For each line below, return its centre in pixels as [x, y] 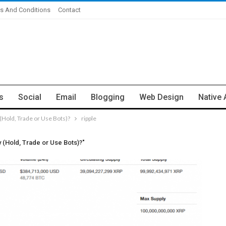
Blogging [108, 97]
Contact [69, 10]
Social [30, 97]
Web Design [161, 97]
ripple [89, 118]
